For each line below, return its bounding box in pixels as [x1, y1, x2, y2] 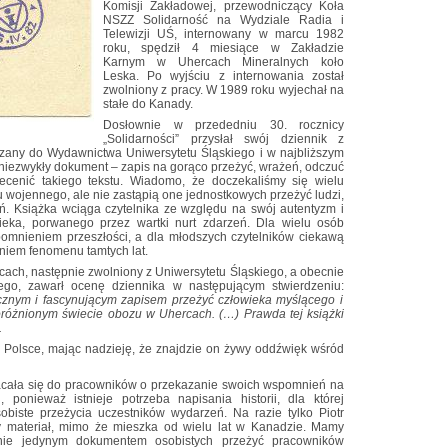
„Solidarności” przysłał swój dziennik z [103, 131, 344, 146]
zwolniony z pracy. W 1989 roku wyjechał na [103, 82, 344, 97]
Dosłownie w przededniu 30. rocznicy [103, 117, 344, 132]
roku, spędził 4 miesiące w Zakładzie [103, 40, 344, 55]
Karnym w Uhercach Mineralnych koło [103, 54, 344, 69]
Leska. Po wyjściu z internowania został [103, 68, 344, 83]
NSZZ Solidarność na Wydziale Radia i [103, 12, 344, 27]
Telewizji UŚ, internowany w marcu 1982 [103, 26, 344, 41]
